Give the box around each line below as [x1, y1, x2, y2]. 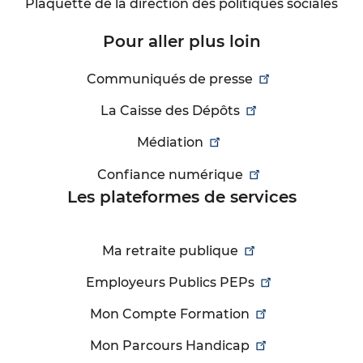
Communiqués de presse [87, 70, 253, 87]
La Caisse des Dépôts [100, 103, 240, 119]
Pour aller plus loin [102, 31, 261, 51]
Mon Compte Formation [90, 306, 250, 322]
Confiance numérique [96, 166, 243, 182]
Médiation [136, 135, 203, 151]
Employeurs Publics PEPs [85, 274, 254, 290]
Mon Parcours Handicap [90, 338, 250, 354]
